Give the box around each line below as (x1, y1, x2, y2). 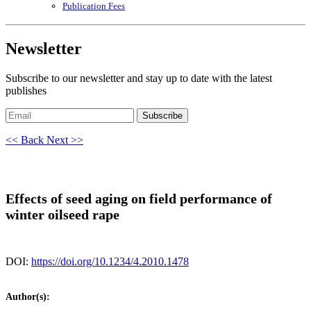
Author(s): (6, 291, 50, 302)
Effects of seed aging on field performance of (6, 191, 272, 207)
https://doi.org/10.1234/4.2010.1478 (31, 255, 189, 267)
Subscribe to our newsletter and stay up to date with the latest (6, 72, 272, 84)
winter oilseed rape (6, 207, 119, 223)
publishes (6, 84, 47, 96)
